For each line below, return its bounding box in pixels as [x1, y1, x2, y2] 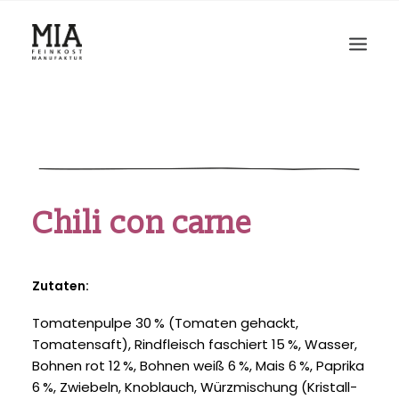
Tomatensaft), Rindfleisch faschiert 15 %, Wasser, [32, 335, 357, 354]
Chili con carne [32, 205, 252, 243]
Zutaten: [32, 277, 89, 295]
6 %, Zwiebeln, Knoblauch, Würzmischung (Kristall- [32, 378, 357, 396]
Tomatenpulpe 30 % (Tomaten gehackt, [32, 313, 298, 332]
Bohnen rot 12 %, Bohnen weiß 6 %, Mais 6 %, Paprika [32, 356, 364, 375]
